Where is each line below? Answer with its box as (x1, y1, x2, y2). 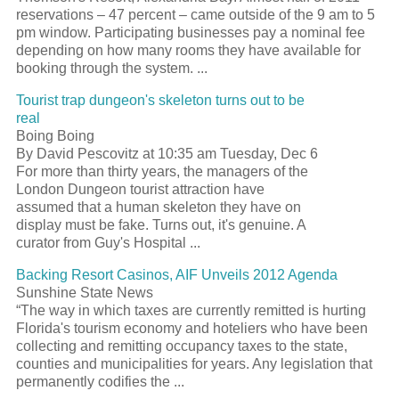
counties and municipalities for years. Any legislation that (16, 355, 372, 371)
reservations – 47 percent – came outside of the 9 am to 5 (16, 6, 375, 22)
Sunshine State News (16, 284, 153, 300)
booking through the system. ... (16, 60, 208, 76)
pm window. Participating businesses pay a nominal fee (16, 24, 365, 40)
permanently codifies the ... (16, 373, 184, 389)
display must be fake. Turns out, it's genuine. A (16, 216, 305, 232)
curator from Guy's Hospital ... (16, 234, 200, 250)
